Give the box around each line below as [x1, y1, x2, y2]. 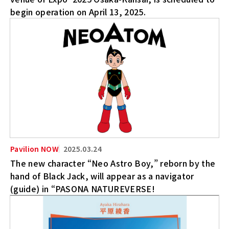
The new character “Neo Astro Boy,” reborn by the [10, 156, 216, 169]
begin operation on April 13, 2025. [10, 5, 146, 18]
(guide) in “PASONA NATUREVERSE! [10, 182, 155, 195]
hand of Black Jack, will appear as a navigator [10, 169, 194, 182]
